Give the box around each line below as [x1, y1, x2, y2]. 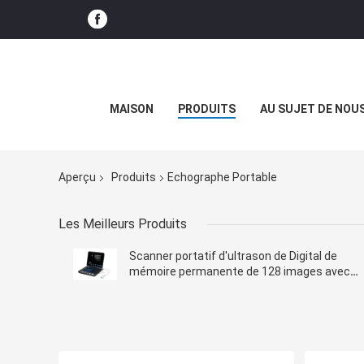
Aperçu [58, 171, 96, 184]
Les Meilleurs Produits [58, 216, 187, 232]
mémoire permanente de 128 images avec [129, 265, 350, 279]
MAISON [110, 102, 154, 115]
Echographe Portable [167, 171, 277, 184]
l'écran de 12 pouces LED [129, 280, 258, 294]
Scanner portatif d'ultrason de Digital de [129, 249, 337, 263]
